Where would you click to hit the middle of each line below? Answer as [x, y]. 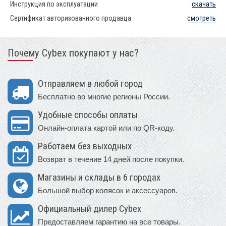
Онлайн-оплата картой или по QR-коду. [106, 128]
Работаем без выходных [85, 147]
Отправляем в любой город [90, 84]
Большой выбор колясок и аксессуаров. [108, 191]
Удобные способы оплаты [88, 115]
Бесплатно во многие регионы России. [104, 97]
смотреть [202, 19]
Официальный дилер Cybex [90, 209]
